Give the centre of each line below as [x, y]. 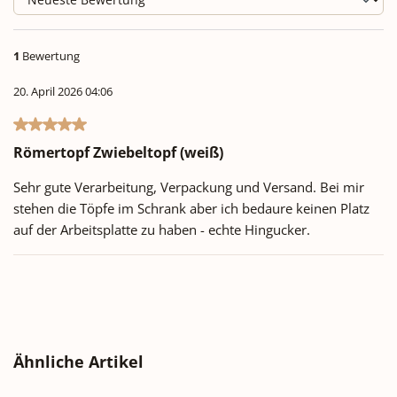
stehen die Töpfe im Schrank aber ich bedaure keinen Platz [191, 209]
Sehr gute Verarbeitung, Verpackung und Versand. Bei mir [189, 187]
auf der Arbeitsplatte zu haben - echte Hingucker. [162, 230]
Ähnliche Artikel [78, 362]
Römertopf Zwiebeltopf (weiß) [118, 153]
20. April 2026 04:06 [63, 92]
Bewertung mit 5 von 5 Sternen [108, 125]
